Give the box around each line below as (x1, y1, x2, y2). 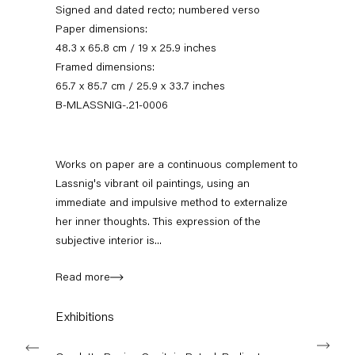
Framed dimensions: (55, 63, 155, 74)
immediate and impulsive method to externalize (55, 197, 288, 209)
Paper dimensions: (55, 25, 147, 36)
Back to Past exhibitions (17, 290, 136, 302)
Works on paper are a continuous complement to (55, 159, 298, 171)
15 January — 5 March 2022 (17, 227, 162, 239)
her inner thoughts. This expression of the (55, 216, 261, 228)
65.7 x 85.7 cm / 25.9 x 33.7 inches (55, 82, 225, 94)
